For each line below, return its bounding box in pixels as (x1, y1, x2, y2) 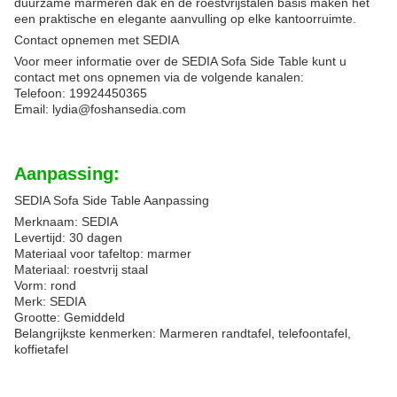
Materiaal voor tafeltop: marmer (14, 246, 191, 261)
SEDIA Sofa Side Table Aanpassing (14, 193, 209, 207)
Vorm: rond (14, 278, 76, 292)
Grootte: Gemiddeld (14, 310, 125, 324)
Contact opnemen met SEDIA (14, 33, 179, 47)
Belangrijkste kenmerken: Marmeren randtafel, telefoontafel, (14, 326, 351, 340)
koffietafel (14, 342, 68, 356)
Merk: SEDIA (14, 294, 86, 308)
